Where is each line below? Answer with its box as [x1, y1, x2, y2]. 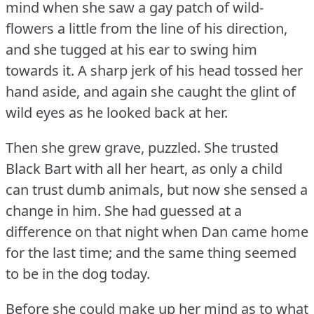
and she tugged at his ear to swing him [6, 40, 257, 60]
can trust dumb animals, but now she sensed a [6, 180, 308, 200]
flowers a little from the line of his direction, [6, 19, 287, 39]
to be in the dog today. [6, 264, 150, 284]
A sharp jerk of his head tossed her [78, 61, 303, 81]
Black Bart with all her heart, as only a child [6, 159, 282, 179]
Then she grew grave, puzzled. [6, 138, 200, 158]
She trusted [204, 138, 278, 158]
